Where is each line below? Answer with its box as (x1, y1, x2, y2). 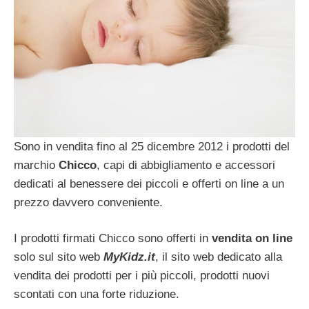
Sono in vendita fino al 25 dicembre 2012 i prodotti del (14, 139, 290, 153)
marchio (14, 158, 55, 172)
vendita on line (212, 232, 292, 246)
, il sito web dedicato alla (155, 250, 282, 264)
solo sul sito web (14, 250, 103, 264)
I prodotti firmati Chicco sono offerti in (14, 232, 212, 246)
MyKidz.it (103, 250, 155, 264)
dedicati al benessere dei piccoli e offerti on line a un (14, 177, 284, 190)
